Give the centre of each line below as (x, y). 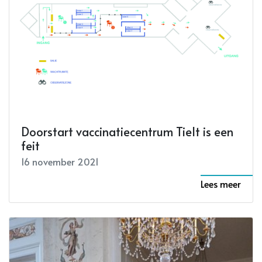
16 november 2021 (60, 162)
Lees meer (221, 184)
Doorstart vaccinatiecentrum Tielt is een (127, 132)
